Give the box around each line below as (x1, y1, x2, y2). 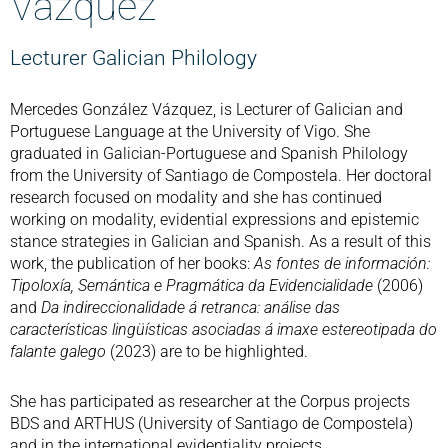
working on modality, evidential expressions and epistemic (10, 209, 419, 229)
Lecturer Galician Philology (10, 45, 257, 70)
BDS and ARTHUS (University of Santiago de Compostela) (10, 413, 413, 433)
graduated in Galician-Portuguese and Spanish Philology (10, 143, 408, 163)
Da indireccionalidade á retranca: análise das (41, 297, 340, 317)
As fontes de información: (254, 253, 430, 273)
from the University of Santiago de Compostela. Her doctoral (10, 165, 432, 185)
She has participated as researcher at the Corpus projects (10, 391, 410, 411)
